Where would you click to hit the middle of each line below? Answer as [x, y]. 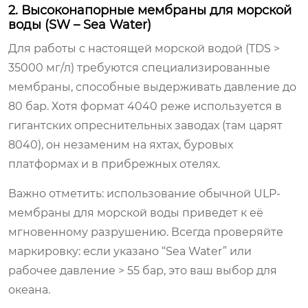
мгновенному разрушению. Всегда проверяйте [146, 232]
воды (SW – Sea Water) [80, 24]
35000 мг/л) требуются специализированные [139, 67]
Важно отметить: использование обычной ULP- [144, 193]
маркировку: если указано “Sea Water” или [130, 251]
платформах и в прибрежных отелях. [114, 164]
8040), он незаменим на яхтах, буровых [121, 144]
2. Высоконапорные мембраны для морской [150, 10]
